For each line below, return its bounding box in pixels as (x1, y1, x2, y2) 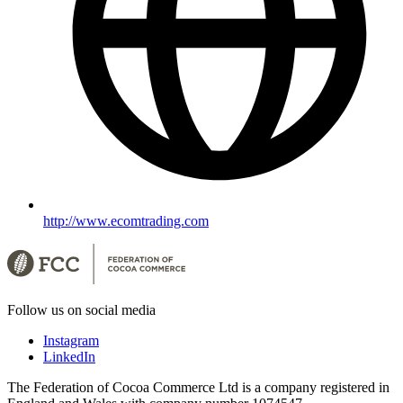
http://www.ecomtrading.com (43, 213, 209, 229)
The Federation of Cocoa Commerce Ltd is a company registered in (7, 380, 390, 396)
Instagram (43, 333, 99, 349)
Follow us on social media (7, 302, 156, 318)
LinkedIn (43, 349, 95, 365)
